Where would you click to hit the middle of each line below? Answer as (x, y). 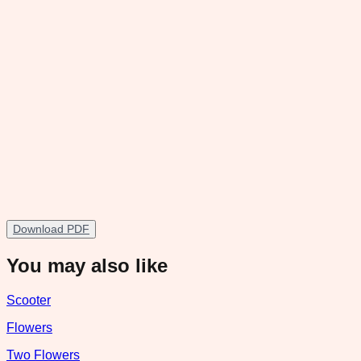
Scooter (29, 300)
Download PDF (51, 228)
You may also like (87, 265)
